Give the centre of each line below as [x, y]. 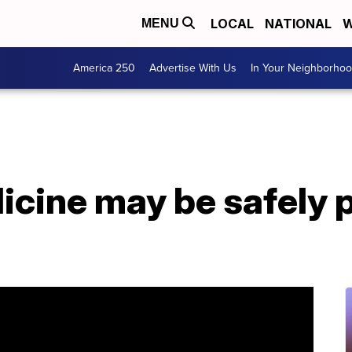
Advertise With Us [193, 68]
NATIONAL [298, 24]
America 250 [104, 68]
